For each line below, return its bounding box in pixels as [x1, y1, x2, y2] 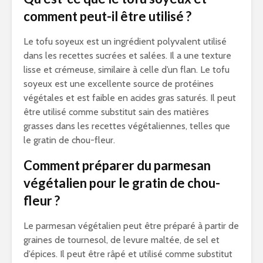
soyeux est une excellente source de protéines [23, 78, 214, 89]
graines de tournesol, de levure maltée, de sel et [23, 234, 220, 245]
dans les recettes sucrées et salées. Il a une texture [23, 50, 231, 61]
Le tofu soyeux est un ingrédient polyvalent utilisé [23, 36, 227, 47]
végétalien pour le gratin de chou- [23, 175, 220, 191]
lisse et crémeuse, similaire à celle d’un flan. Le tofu [23, 64, 230, 75]
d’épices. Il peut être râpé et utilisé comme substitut [23, 248, 232, 259]
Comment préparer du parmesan [23, 157, 211, 173]
